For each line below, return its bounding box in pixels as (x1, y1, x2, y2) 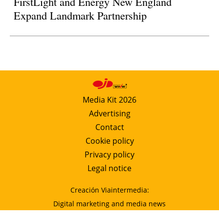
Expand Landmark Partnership (14, 7, 147, 22)
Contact (95, 121, 124, 132)
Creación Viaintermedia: (70, 185, 149, 195)
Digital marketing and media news (53, 198, 166, 208)
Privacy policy (85, 149, 134, 160)
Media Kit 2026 (83, 94, 136, 105)
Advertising (88, 108, 131, 119)
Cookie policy (85, 135, 134, 146)
